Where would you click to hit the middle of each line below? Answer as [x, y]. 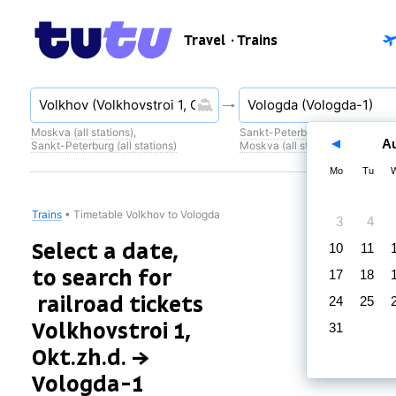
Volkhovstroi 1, [111, 331]
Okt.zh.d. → [91, 358]
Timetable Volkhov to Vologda [147, 214]
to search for [102, 278]
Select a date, [105, 251]
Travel [206, 41]
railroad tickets [120, 305]
